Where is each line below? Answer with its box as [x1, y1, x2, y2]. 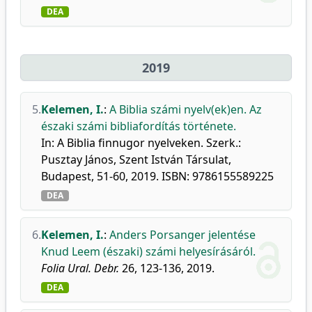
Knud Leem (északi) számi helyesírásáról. [41, 244, 256, 259]
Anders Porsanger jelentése [109, 227, 256, 242]
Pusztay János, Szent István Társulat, [41, 152, 231, 167]
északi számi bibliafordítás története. [41, 118, 236, 134]
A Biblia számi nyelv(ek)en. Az [109, 102, 262, 117]
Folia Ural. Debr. [41, 260, 119, 276]
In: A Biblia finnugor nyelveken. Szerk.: [41, 135, 241, 150]
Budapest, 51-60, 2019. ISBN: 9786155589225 [41, 169, 274, 184]
